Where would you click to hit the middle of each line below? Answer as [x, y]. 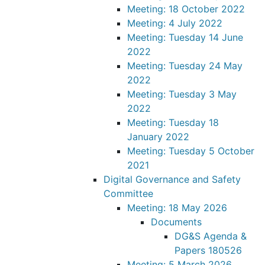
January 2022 [158, 137]
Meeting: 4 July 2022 [175, 23]
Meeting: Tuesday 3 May [182, 94]
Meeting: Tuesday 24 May [185, 66]
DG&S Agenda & [211, 236]
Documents [176, 222]
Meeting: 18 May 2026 [177, 208]
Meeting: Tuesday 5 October [191, 151]
